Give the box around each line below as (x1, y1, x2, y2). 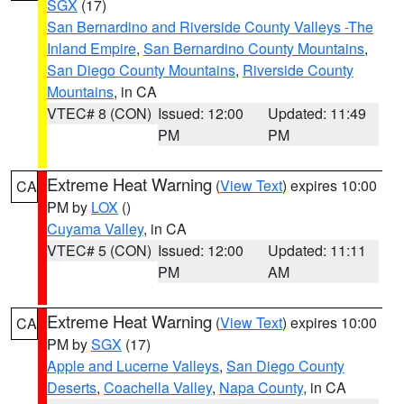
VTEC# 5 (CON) (47, 240, 151, 261)
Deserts (47, 377, 96, 398)
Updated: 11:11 (268, 240, 367, 261)
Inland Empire (47, 38, 136, 59)
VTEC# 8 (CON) (47, 103, 151, 124)
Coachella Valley (104, 377, 212, 398)
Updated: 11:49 (268, 103, 367, 124)
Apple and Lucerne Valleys (47, 355, 219, 376)
